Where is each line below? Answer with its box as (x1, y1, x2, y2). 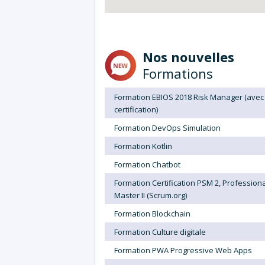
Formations (143, 64, 213, 82)
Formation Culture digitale (114, 226, 206, 237)
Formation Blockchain (114, 208, 190, 219)
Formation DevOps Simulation (114, 122, 221, 133)
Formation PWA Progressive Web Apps (114, 244, 252, 256)
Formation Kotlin (114, 140, 172, 151)
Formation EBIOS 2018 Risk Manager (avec (114, 91, 264, 102)
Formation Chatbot (114, 159, 180, 170)
